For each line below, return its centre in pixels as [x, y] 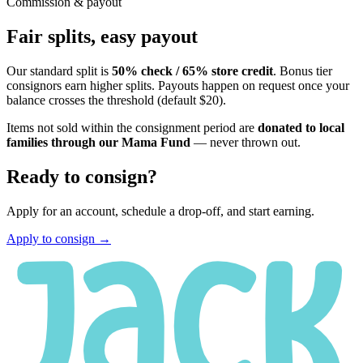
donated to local [301, 128]
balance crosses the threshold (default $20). [116, 100]
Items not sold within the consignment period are [132, 128]
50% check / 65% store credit [192, 71]
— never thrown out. [246, 143]
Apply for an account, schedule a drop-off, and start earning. [160, 211]
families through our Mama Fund [98, 143]
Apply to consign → [59, 239]
